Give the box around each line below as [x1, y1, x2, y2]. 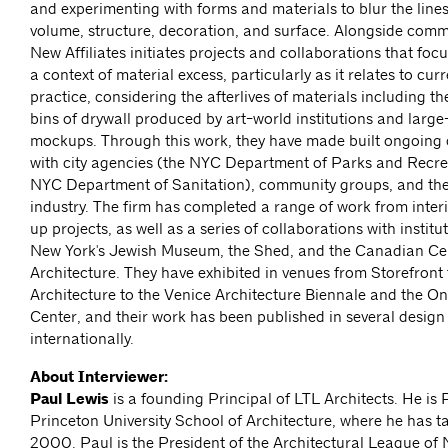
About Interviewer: [30, 367, 168, 388]
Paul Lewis [30, 389, 109, 410]
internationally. [30, 329, 138, 349]
